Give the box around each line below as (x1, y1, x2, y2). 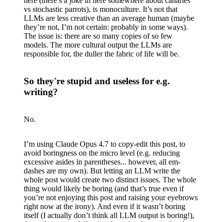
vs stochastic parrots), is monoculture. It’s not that (24, 5, 177, 14)
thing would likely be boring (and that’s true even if (24, 184, 184, 193)
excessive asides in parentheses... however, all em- (24, 157, 180, 166)
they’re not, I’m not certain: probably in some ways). (24, 23, 188, 32)
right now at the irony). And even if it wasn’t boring (24, 202, 185, 211)
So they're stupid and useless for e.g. (24, 76, 170, 87)
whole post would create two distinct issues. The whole (24, 175, 196, 184)
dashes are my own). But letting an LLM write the (24, 166, 180, 175)
